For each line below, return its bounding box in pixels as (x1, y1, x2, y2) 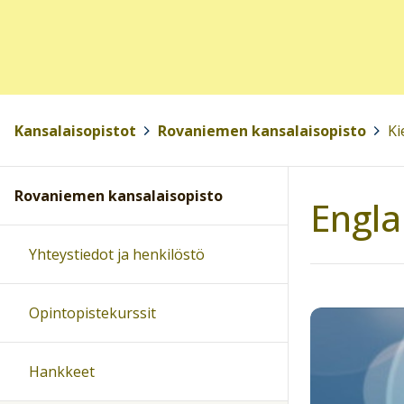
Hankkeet (29, 362, 95, 382)
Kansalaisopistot (14, 120, 136, 141)
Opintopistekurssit (29, 303, 156, 324)
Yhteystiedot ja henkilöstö (29, 244, 205, 265)
